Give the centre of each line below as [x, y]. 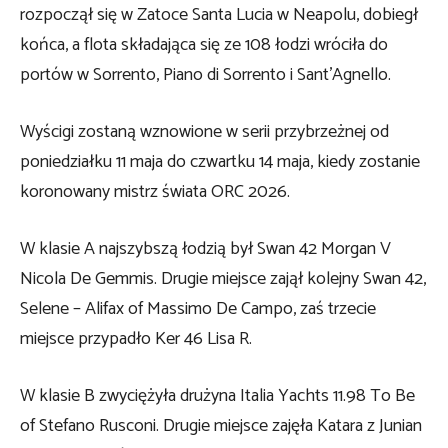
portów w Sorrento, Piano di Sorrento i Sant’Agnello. [205, 74]
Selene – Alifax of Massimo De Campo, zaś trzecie [198, 308]
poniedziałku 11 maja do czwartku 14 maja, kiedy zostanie [220, 161]
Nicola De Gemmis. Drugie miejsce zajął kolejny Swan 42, [223, 278]
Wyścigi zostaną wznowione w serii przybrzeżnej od [204, 131]
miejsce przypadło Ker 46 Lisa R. [136, 338]
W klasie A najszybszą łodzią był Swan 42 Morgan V [205, 248]
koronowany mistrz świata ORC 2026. [155, 191]
